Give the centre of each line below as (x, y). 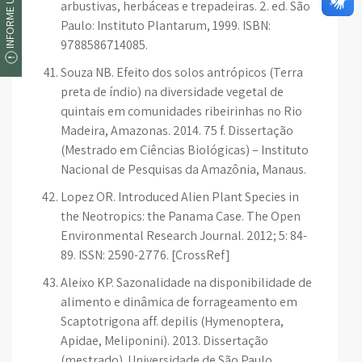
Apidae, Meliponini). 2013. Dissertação (164, 341)
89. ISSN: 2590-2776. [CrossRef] (145, 255)
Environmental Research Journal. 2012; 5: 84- (184, 236)
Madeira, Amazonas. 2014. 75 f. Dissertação (177, 130)
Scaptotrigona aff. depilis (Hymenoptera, (172, 321)
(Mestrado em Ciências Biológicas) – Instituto (185, 150)
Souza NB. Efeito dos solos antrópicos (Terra (182, 72)
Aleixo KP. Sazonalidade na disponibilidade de (186, 282)
